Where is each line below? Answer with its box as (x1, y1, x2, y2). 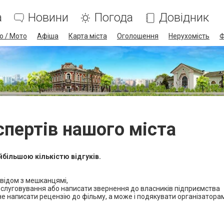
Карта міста (68, 32, 107, 40)
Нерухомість (168, 32, 209, 40)
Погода (94, 10, 133, 24)
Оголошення (117, 32, 158, 40)
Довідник (159, 10, 209, 24)
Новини (28, 10, 68, 24)
